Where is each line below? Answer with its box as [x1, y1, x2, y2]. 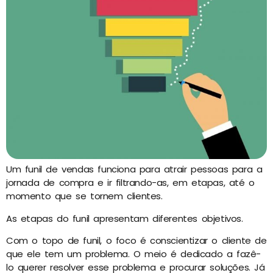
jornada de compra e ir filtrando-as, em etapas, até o [6, 176, 255, 190]
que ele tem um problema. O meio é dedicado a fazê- [6, 247, 261, 261]
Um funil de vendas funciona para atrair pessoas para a [6, 163, 263, 176]
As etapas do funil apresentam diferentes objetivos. [6, 211, 243, 225]
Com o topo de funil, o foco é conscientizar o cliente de [6, 234, 267, 247]
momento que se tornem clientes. [6, 190, 163, 203]
